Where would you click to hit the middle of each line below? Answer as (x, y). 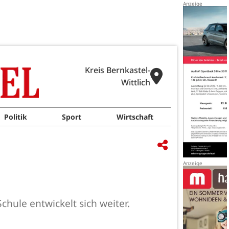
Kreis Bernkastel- (118, 70)
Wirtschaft (135, 117)
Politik (16, 117)
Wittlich (136, 82)
